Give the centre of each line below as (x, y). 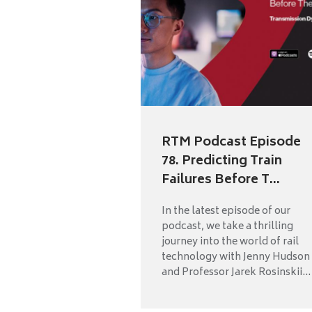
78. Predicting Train (222, 162)
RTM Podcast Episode (231, 143)
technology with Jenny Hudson (236, 258)
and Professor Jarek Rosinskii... (236, 273)
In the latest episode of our (226, 212)
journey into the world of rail (230, 242)
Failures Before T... (221, 181)
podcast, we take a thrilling (227, 227)
